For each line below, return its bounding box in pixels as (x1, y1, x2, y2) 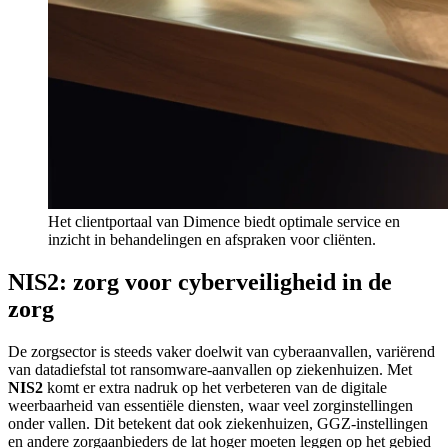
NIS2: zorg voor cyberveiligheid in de (8, 268, 392, 295)
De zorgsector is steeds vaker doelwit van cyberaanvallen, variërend (8, 342, 435, 360)
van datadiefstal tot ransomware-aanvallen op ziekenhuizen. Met (8, 360, 412, 378)
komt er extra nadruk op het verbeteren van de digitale (43, 378, 387, 396)
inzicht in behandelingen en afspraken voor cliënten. (48, 230, 376, 248)
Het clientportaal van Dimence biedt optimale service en (48, 212, 400, 230)
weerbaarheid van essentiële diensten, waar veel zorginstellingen (8, 396, 413, 414)
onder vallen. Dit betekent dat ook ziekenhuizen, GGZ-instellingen (8, 414, 428, 432)
